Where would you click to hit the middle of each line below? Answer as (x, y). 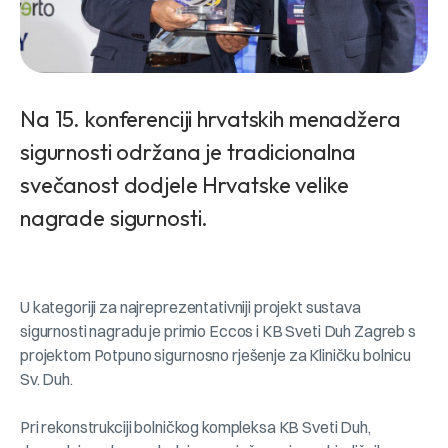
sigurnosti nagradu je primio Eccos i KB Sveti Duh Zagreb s (218, 331)
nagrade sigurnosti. (114, 218)
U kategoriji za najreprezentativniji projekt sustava (190, 307)
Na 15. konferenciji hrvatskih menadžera (210, 119)
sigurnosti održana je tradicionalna (188, 152)
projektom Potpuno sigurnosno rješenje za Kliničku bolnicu (216, 355)
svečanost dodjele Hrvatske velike (184, 185)
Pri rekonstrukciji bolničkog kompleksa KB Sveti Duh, (195, 427)
